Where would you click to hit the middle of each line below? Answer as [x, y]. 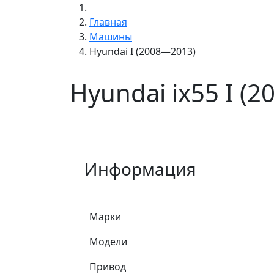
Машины [111, 36]
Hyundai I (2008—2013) [143, 51]
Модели [108, 241]
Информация [140, 168]
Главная [108, 22]
